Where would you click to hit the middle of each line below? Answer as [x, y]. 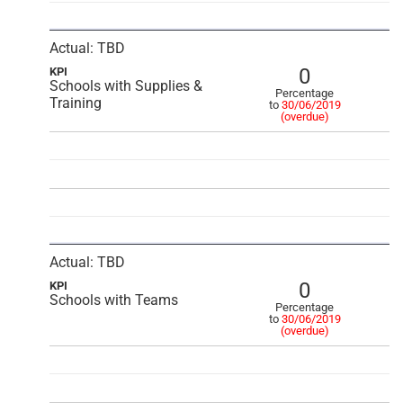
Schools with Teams [114, 300]
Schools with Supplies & [126, 86]
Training [76, 103]
